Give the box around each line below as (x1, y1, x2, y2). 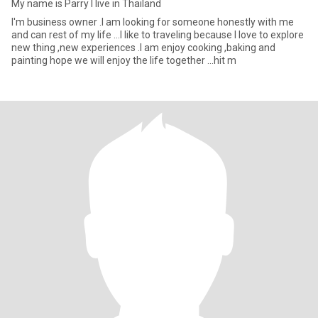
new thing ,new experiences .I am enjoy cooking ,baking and (11, 42, 187, 53)
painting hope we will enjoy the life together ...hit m (11, 55, 236, 66)
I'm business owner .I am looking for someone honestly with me (11, 16, 294, 28)
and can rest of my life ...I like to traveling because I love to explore (11, 29, 304, 40)
